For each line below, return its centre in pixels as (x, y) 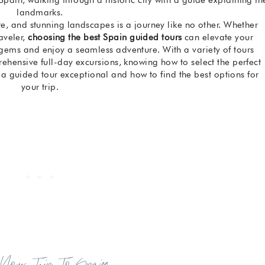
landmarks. (40, 12)
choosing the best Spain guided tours (105, 37)
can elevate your (218, 37)
